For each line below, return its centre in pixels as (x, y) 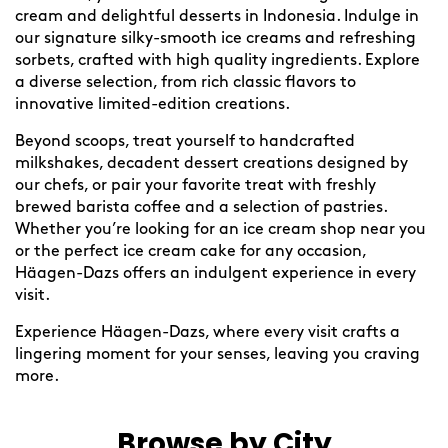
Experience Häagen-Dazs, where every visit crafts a (207, 333)
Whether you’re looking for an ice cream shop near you (220, 230)
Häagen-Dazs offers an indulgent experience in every (215, 274)
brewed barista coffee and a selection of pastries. (201, 208)
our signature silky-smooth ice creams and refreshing (215, 39)
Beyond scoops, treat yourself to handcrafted (185, 142)
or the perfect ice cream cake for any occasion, (190, 252)
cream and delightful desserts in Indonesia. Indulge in (217, 17)
